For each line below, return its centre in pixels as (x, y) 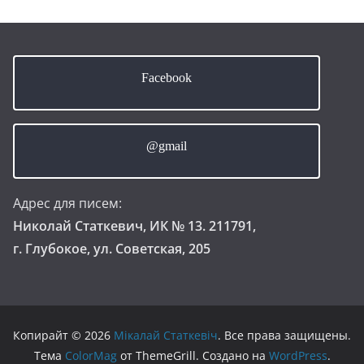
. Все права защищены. (284, 336)
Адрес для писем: (67, 204)
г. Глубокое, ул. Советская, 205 (112, 249)
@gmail (167, 146)
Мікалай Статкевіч (166, 336)
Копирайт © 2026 (63, 336)
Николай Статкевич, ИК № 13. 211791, (134, 226)
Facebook (167, 78)
